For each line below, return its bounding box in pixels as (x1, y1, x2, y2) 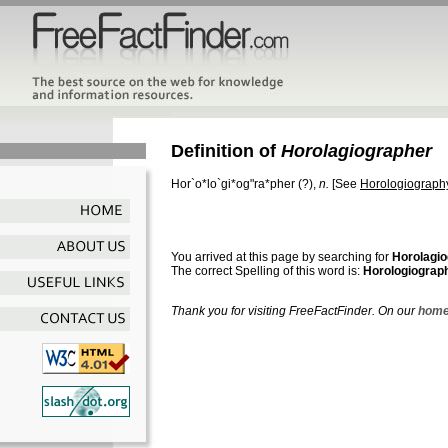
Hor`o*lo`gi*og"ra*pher (171, 176, 295, 191)
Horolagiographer (281, 140, 432, 161)
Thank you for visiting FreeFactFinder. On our (171, 303, 418, 318)
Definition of (171, 140, 281, 161)
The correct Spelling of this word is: (171, 263, 363, 278)
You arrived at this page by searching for (171, 249, 392, 264)
